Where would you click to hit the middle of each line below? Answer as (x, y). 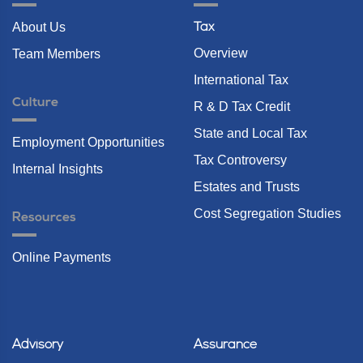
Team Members (56, 53)
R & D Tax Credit (242, 106)
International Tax (241, 79)
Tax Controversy (240, 160)
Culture (35, 102)
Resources (44, 218)
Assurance (226, 345)
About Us (39, 27)
